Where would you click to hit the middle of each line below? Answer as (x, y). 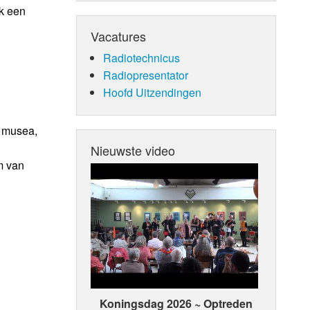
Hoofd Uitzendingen (152, 92)
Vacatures (119, 36)
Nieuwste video (133, 150)
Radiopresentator (145, 75)
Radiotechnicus (141, 57)
